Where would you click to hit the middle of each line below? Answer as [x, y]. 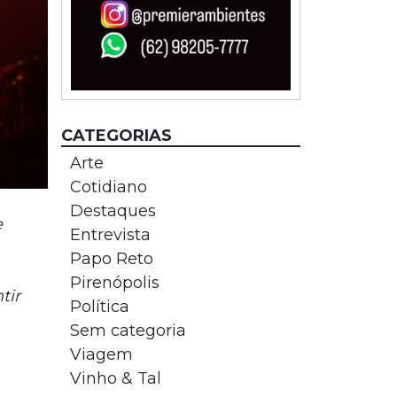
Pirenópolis [114, 283]
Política [99, 307]
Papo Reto [111, 259]
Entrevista [110, 235]
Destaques [113, 211]
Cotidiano [108, 187]
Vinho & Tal [115, 378]
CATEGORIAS [116, 136]
